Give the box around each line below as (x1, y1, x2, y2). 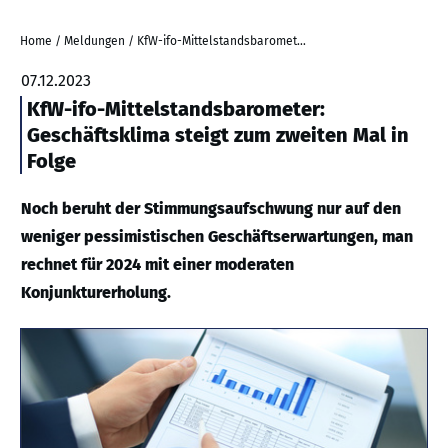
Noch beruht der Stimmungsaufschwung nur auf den (21, 199, 401, 218)
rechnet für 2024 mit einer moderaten (21, 255, 294, 274)
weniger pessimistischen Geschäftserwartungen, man (21, 227, 413, 246)
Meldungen (64, 34, 125, 48)
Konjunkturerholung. (21, 283, 171, 302)
